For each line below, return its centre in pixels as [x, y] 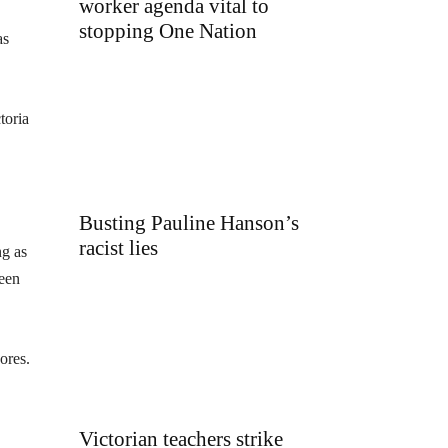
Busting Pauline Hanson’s [189, 222]
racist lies [118, 247]
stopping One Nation [168, 31]
